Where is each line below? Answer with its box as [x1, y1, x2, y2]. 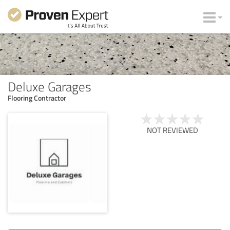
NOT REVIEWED [147, 124, 198, 136]
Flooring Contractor [8, 92, 66, 103]
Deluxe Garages [8, 77, 91, 95]
